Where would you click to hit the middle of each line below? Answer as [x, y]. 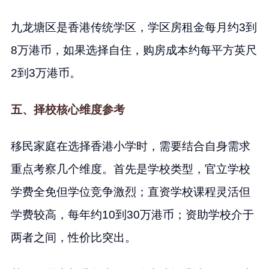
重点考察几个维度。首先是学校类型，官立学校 [130, 169]
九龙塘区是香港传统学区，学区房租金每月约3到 [134, 28]
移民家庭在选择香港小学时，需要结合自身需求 [130, 146]
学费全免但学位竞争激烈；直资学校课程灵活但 [130, 192]
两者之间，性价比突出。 [73, 237]
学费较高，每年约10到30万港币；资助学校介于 [132, 215]
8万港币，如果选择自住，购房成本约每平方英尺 [134, 50]
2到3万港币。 [46, 73]
